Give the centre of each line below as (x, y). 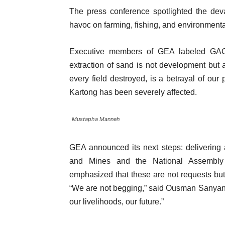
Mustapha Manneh (96, 119)
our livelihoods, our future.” (117, 202)
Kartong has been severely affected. (133, 92)
